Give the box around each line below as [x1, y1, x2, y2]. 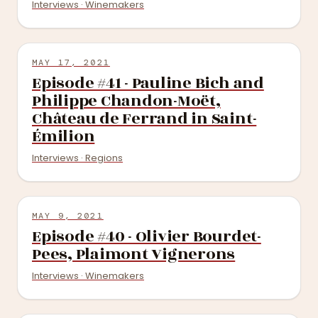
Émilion [32, 124, 95, 148]
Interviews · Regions [32, 151, 123, 165]
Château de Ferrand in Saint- [32, 106, 257, 131]
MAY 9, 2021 [32, 210, 104, 221]
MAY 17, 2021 [32, 57, 110, 68]
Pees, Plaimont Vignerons [32, 242, 236, 266]
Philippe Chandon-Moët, [32, 89, 221, 113]
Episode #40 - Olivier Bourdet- [32, 224, 261, 248]
